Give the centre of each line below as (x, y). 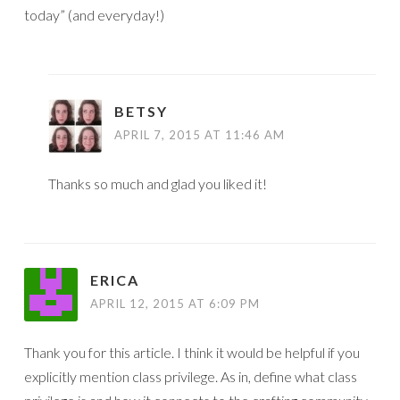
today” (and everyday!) (94, 15)
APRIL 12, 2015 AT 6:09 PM (175, 304)
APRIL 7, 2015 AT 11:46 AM (200, 135)
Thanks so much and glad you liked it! (158, 183)
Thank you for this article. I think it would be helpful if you (192, 352)
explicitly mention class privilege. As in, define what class (191, 376)
